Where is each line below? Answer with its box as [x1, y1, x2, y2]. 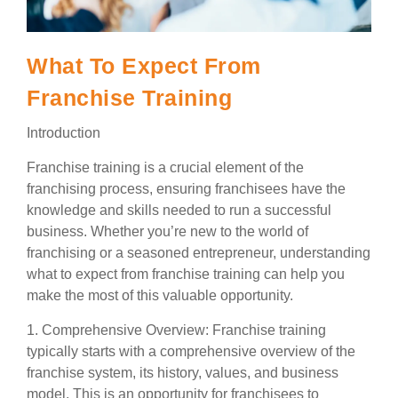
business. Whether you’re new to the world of [27, 223, 308, 239]
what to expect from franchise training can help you [27, 266, 345, 282]
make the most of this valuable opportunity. [27, 287, 293, 303]
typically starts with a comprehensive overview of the [27, 343, 355, 359]
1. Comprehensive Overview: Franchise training [27, 322, 326, 338]
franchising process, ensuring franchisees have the [27, 180, 346, 196]
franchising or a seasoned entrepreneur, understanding [27, 244, 370, 260]
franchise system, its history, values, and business [27, 364, 338, 380]
